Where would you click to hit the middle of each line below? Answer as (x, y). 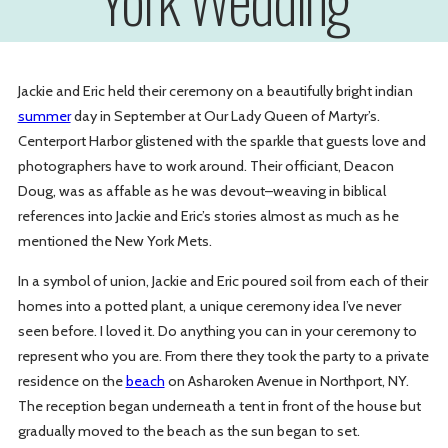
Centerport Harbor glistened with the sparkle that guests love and (221, 141)
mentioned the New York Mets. (114, 241)
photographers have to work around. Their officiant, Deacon (205, 166)
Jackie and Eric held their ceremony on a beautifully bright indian (215, 91)
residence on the (71, 380)
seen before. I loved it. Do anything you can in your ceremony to (217, 330)
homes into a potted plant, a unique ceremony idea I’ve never (209, 305)
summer (44, 116)
